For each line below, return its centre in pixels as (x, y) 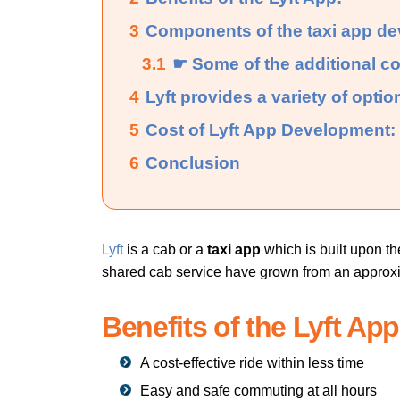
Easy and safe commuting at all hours (258, 390)
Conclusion (193, 162)
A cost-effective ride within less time (252, 362)
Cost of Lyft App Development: (271, 129)
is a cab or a (165, 249)
